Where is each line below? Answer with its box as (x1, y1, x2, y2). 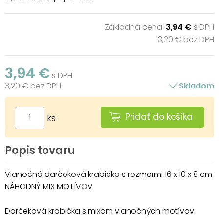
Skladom (178, 80, 214, 91)
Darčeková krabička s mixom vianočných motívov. (5, 205, 196, 217)
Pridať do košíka (125, 110, 193, 123)
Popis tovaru (5, 142, 75, 158)
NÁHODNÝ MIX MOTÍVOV (5, 180, 93, 192)
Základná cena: (104, 21, 166, 33)
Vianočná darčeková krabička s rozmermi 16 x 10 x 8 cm (5, 168, 212, 180)
